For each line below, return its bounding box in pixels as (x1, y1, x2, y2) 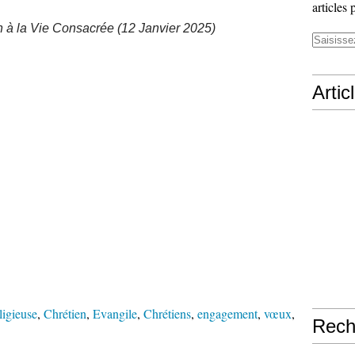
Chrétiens (143, 305, 191, 322)
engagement (197, 305, 258, 322)
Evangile (93, 305, 137, 322)
